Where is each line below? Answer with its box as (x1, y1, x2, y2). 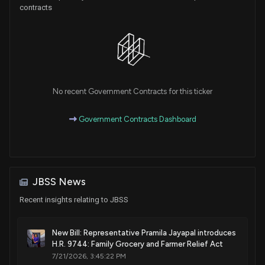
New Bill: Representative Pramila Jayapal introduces (52, 228, 236, 238)
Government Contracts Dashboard (76, 115, 196, 124)
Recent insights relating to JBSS (20, 195, 128, 205)
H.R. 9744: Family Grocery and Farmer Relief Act (52, 240, 223, 249)
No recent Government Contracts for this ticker (53, 87, 212, 96)
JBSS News (33, 176, 86, 188)
